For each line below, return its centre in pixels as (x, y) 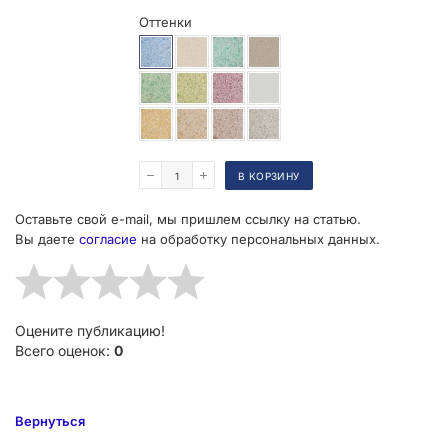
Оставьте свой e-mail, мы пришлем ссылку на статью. (188, 219)
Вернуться (50, 421)
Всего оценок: (64, 351)
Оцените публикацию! (90, 331)
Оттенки (165, 22)
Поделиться (86, 136)
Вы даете (47, 239)
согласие (108, 239)
